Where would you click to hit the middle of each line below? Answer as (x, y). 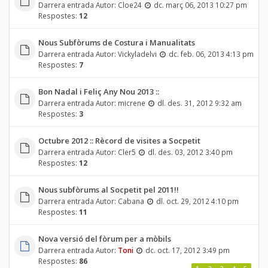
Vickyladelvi (137, 54)
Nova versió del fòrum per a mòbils (104, 238)
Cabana (131, 201)
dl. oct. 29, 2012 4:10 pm (197, 201)
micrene (131, 103)
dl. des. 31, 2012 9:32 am (199, 103)
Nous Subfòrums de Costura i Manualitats (116, 42)
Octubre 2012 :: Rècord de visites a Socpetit (119, 140)
